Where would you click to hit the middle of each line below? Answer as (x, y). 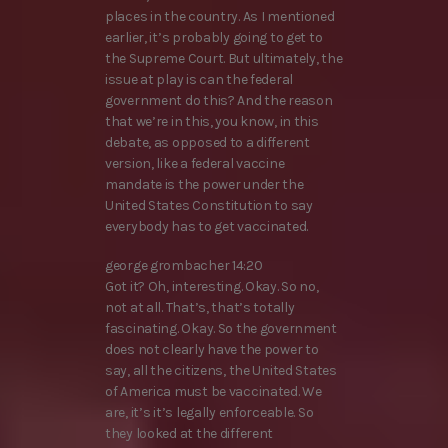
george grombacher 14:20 (184, 266)
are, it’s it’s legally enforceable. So (209, 413)
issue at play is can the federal (199, 79)
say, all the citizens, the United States (221, 371)
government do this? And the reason (219, 100)
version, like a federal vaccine (195, 163)
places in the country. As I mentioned (220, 16)
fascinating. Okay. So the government (221, 329)
